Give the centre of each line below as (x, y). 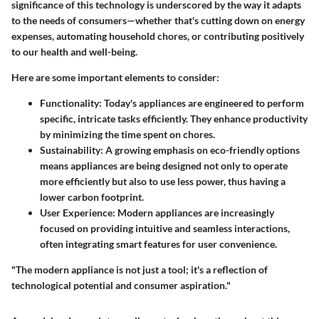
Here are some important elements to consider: (115, 78)
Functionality (69, 103)
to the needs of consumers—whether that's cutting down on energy (158, 21)
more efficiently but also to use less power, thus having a (163, 182)
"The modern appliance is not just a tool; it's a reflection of (140, 270)
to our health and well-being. (74, 52)
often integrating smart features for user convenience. (158, 244)
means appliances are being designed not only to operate (164, 166)
